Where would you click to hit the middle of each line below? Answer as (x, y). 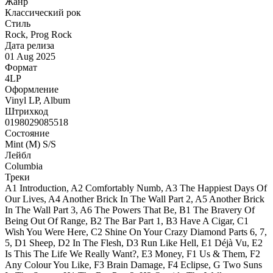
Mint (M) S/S (30, 144)
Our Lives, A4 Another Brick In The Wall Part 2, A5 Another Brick (135, 199)
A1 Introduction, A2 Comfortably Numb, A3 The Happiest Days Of (136, 188)
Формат (21, 67)
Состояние (27, 133)
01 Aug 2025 (30, 56)
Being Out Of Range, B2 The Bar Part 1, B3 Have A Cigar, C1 (127, 221)
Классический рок (43, 12)
